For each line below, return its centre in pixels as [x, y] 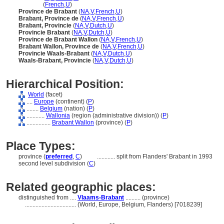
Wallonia [58, 115]
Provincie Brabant [44, 32]
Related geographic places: [81, 187]
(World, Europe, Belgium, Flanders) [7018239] [140, 204]
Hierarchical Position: [65, 84]
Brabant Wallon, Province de [59, 46]
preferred [59, 156]
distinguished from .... [48, 197]
